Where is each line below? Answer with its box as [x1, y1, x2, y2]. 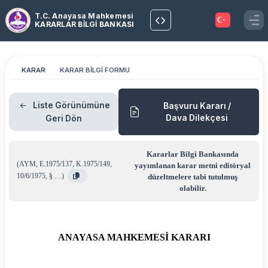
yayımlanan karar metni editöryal [135, 161, 251, 170]
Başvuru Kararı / [163, 101, 231, 111]
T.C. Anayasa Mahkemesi [35, 11, 134, 20]
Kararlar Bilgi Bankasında [147, 150, 239, 159]
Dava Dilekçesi [166, 113, 229, 123]
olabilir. [179, 184, 206, 193]
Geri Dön [45, 114, 82, 123]
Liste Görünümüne [32, 100, 110, 110]
